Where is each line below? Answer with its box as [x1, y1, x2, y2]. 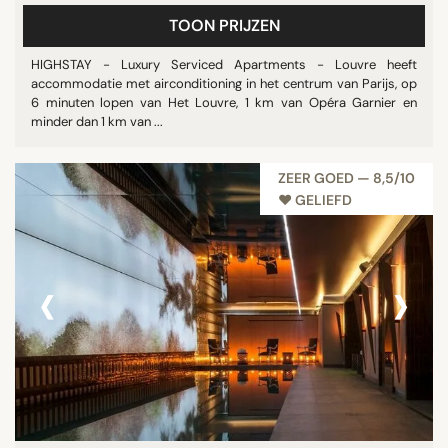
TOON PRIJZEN [168, 15, 280, 36]
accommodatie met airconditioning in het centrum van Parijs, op [31, 75, 417, 92]
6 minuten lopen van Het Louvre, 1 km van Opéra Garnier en [31, 94, 417, 111]
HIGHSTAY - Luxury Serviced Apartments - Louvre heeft [31, 56, 417, 73]
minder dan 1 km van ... [31, 113, 163, 130]
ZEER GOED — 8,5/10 [278, 169, 415, 187]
